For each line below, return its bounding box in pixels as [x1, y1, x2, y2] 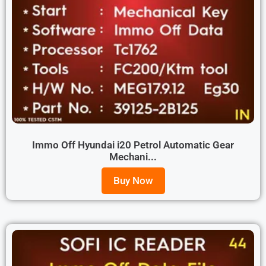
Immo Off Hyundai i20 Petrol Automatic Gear [32, 138, 234, 151]
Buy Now [113, 175, 153, 187]
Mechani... [109, 150, 157, 163]
